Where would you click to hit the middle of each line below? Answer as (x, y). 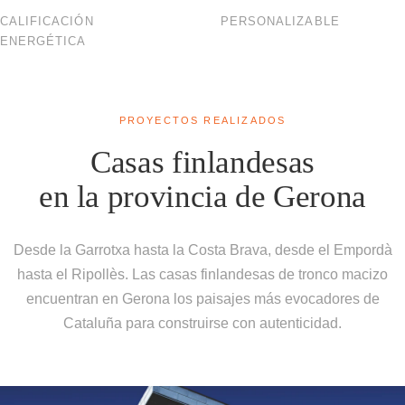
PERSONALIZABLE (280, 22)
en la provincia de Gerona (202, 197)
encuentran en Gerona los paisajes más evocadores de (202, 299)
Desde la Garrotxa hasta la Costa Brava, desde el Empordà (202, 250)
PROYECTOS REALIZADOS (202, 121)
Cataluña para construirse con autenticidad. (202, 324)
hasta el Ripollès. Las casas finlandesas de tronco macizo (202, 275)
